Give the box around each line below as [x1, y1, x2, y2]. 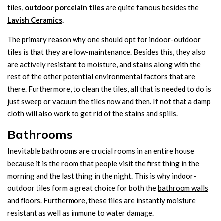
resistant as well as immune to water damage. [7, 208, 154, 217]
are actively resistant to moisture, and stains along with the [7, 60, 201, 69]
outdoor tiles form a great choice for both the [7, 184, 158, 192]
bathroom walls [158, 184, 208, 192]
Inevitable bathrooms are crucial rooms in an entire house [7, 147, 194, 155]
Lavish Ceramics [7, 15, 62, 24]
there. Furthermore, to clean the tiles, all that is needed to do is [7, 84, 211, 93]
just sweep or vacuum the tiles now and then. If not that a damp [7, 97, 211, 106]
